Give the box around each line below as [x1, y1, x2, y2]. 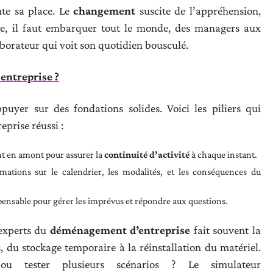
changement [73, 4, 136, 17]
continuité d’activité [104, 149, 190, 160]
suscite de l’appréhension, [135, 4, 261, 17]
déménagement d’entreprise [49, 224, 191, 236]
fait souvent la [190, 224, 261, 236]
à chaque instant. [190, 149, 257, 160]
